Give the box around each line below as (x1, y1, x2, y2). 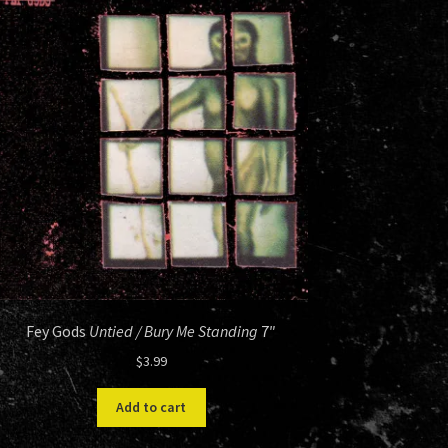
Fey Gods (26, 321, 90, 342)
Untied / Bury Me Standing (89, 321, 259, 342)
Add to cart (116, 398, 187, 417)
